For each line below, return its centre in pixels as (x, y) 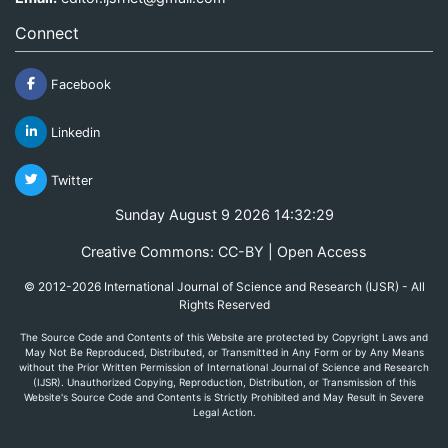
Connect (47, 32)
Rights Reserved (224, 304)
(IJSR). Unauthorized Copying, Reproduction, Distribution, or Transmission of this (224, 381)
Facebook (79, 84)
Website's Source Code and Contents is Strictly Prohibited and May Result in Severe (224, 396)
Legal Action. (224, 411)
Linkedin (73, 132)
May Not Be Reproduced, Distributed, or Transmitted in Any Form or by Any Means (224, 351)
